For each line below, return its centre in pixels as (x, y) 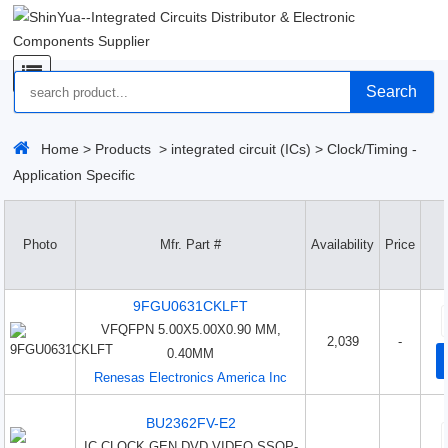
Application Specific (74, 175)
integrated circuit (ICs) (241, 149)
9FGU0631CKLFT (191, 306)
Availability (343, 244)
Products (123, 149)
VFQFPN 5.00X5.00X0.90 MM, (190, 329)
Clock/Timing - (372, 149)
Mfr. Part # (191, 244)
